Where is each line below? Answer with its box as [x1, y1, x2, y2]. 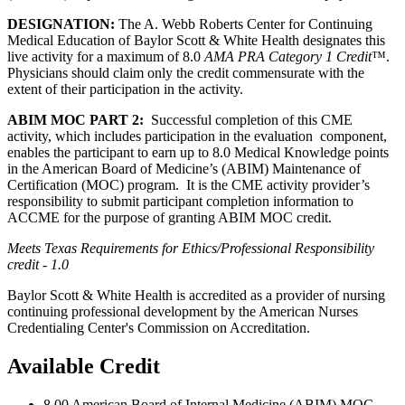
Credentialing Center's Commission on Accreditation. [7, 320, 310, 335]
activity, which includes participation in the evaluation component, [7, 128, 387, 144]
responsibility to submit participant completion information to [7, 193, 353, 209]
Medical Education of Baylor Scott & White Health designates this [7, 33, 385, 48]
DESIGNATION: [7, 16, 115, 32]
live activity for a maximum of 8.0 [7, 49, 204, 64]
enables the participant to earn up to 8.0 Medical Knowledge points [7, 145, 389, 160]
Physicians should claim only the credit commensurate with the [7, 65, 364, 80]
